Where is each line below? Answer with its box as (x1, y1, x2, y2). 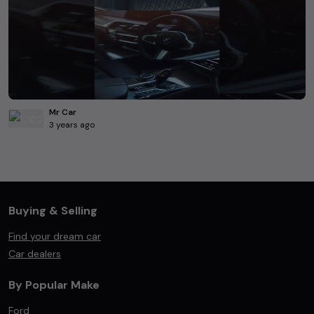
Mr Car (49, 107, 76, 118)
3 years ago (49, 119, 95, 130)
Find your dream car (8, 230, 101, 243)
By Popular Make (8, 278, 100, 292)
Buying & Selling (8, 203, 97, 218)
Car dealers (8, 247, 61, 260)
